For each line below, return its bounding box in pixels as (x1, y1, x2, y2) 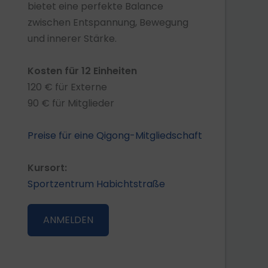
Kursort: (28, 161, 67, 175)
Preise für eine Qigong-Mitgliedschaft (28, 129, 202, 142)
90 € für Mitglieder (28, 96, 114, 110)
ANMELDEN (43, 213, 93, 227)
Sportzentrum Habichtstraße (28, 177, 165, 191)
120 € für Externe (28, 80, 107, 94)
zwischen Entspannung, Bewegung (28, 16, 188, 29)
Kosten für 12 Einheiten (28, 64, 137, 78)
